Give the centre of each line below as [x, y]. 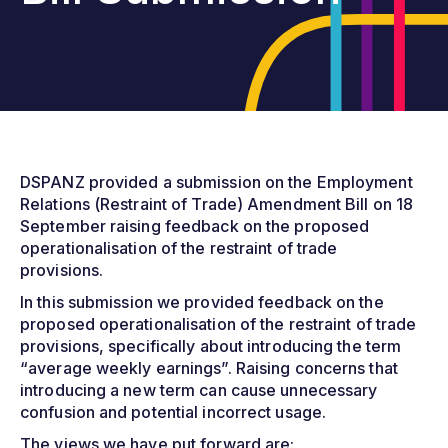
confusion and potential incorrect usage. [173, 411]
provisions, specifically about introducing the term [211, 345]
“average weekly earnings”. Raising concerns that [209, 367]
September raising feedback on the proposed [195, 225]
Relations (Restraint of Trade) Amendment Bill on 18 [217, 203]
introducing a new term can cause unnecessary [199, 389]
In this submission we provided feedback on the [202, 301]
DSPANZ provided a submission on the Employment [216, 181]
